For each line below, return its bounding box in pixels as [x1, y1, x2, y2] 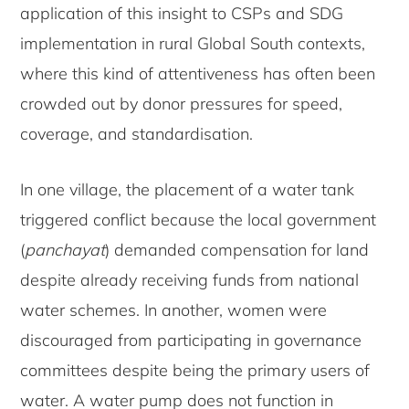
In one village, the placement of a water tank [20, 179, 355, 201]
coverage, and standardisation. [20, 123, 254, 145]
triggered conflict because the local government [20, 209, 377, 231]
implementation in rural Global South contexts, [20, 33, 366, 55]
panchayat [25, 239, 106, 261]
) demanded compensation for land [105, 239, 370, 261]
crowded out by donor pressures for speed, [20, 93, 343, 115]
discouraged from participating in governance [20, 330, 362, 351]
